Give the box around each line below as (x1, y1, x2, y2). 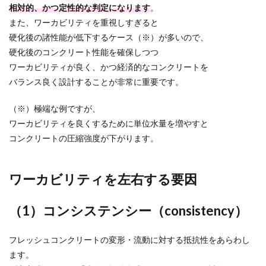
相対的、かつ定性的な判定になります (9, 2, 150, 12)
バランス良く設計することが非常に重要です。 (9, 77, 183, 87)
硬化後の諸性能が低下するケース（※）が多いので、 (9, 32, 208, 42)
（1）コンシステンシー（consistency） (9, 202, 248, 218)
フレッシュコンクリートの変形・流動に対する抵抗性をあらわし (9, 235, 250, 245)
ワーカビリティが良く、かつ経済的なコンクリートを (9, 62, 208, 72)
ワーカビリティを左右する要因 (9, 171, 197, 187)
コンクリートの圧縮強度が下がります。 (9, 133, 159, 143)
